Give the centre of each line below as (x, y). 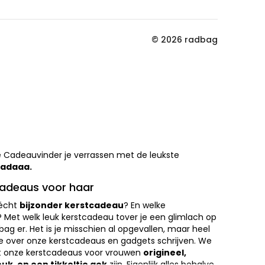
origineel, (165, 253)
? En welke (145, 206)
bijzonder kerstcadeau (72, 206)
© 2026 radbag (185, 40)
